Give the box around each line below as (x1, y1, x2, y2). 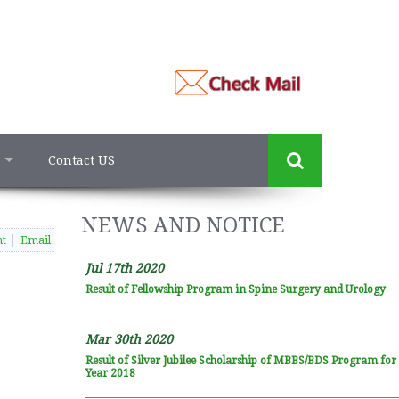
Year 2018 (85, 367, 135, 379)
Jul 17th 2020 (85, 261, 164, 275)
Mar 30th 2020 (85, 332, 173, 346)
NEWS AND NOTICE (80, 213, 285, 238)
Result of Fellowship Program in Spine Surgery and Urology (85, 283, 386, 296)
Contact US (48, 153, 115, 167)
